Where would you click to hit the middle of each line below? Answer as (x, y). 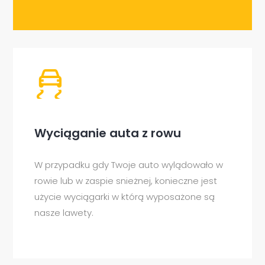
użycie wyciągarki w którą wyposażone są (125, 197)
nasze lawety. (64, 213)
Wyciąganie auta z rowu (108, 133)
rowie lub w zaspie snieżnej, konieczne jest (126, 181)
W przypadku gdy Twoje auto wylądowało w (129, 165)
